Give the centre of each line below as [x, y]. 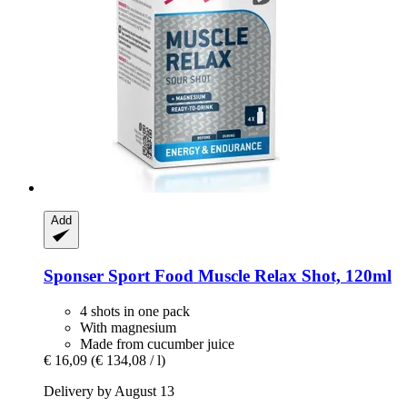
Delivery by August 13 [109, 391]
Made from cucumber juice [157, 343]
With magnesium [128, 327]
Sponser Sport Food [119, 275]
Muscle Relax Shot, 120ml [293, 275]
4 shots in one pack [135, 311]
